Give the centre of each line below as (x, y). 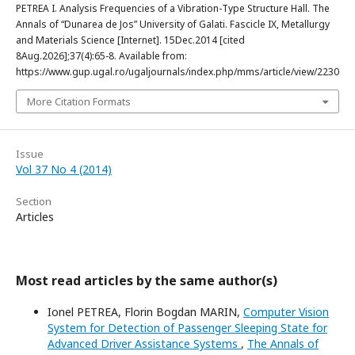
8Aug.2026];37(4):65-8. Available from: (101, 56)
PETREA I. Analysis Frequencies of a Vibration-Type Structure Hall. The (173, 9)
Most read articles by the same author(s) (147, 281)
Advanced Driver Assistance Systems (144, 344)
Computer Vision (286, 312)
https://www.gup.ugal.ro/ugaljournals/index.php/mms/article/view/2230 (177, 72)
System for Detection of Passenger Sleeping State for (187, 328)
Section (34, 202)
